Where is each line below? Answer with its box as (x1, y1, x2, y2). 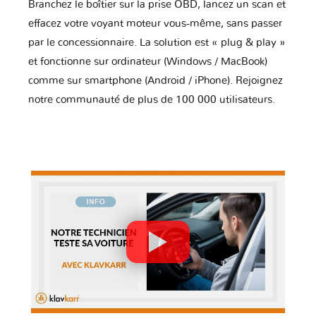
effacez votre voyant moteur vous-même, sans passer (28, 18, 282, 29)
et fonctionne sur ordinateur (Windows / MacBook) (28, 56, 267, 67)
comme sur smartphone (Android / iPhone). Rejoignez (28, 75, 283, 86)
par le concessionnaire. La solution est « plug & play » (28, 37, 286, 48)
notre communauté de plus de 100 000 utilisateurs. (28, 94, 275, 105)
